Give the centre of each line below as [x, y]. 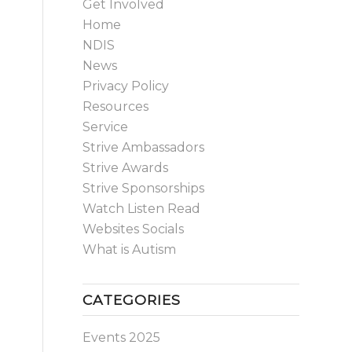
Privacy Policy [126, 86]
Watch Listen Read [142, 209]
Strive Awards [126, 168]
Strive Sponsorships [144, 188]
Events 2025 [122, 337]
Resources [116, 106]
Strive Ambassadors [144, 147]
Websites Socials [134, 229]
